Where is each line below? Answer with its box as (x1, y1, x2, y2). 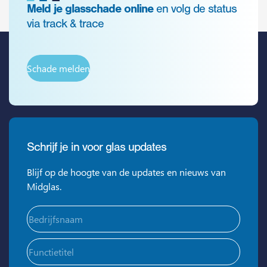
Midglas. (27, 180, 61, 193)
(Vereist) (80, 206, 114, 219)
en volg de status (156, 2, 237, 16)
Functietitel (26, 238, 72, 252)
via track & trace (27, 17, 104, 31)
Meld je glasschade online (27, 2, 156, 16)
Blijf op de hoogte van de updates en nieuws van (27, 166, 226, 179)
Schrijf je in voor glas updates (27, 140, 166, 154)
